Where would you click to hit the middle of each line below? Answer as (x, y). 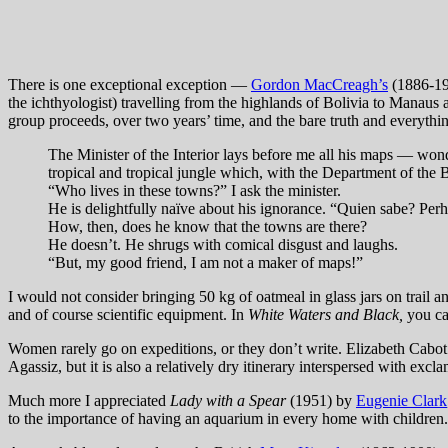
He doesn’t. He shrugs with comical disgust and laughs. (223, 245)
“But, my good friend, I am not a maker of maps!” (205, 263)
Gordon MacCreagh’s (319, 85)
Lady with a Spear (228, 401)
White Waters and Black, (325, 315)
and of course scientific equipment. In (128, 315)
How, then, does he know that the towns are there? (207, 227)
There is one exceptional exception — (129, 85)
